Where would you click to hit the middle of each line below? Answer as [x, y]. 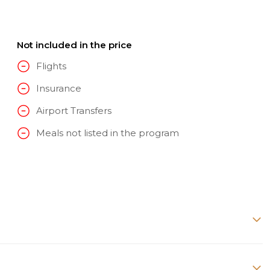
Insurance [58, 89]
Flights [51, 66]
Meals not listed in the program [107, 133]
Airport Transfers [74, 111]
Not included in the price [74, 45]
